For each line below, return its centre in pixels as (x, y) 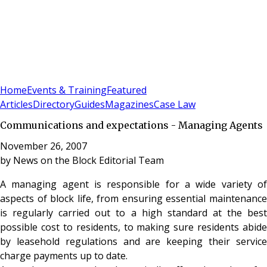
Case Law (175, 105)
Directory (54, 105)
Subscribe (43, 75)
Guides (90, 105)
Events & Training (67, 90)
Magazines (129, 105)
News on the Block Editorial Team (89, 160)
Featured (127, 90)
